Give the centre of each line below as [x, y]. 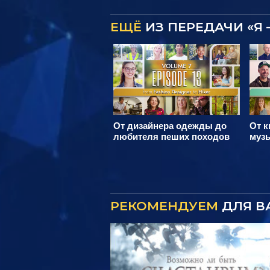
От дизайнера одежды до [170, 125]
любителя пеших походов [171, 136]
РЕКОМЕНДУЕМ [164, 206]
